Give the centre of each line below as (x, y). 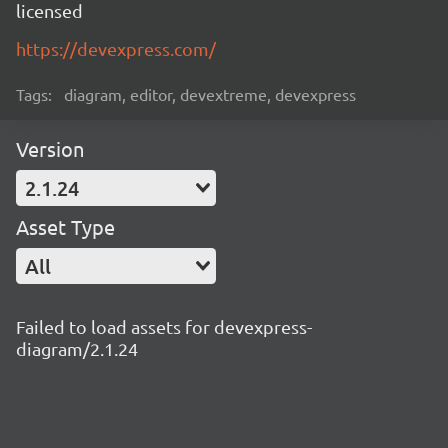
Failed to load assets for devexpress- (164, 326)
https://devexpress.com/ (116, 48)
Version (50, 148)
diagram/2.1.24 (77, 348)
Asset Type (65, 226)
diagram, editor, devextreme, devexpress (210, 94)
